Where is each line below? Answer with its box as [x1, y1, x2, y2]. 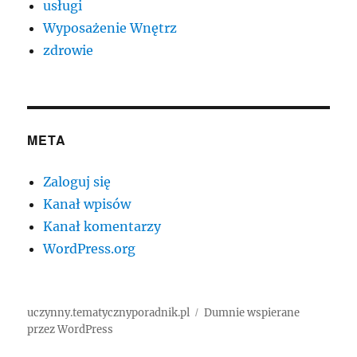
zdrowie [43, 42, 94, 59]
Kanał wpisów [43, 196, 131, 213]
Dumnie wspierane [204, 306, 300, 320]
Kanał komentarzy [43, 218, 162, 235]
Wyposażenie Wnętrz [43, 20, 178, 37]
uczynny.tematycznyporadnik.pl [27, 306, 190, 320]
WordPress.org [43, 241, 136, 257]
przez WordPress [27, 323, 114, 337]
